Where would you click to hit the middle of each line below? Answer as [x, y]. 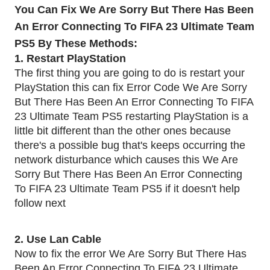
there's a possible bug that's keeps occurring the [130, 145]
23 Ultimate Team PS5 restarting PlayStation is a [131, 116]
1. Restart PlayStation [72, 58]
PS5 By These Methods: [76, 43]
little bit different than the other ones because [123, 131]
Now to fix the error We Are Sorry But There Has [130, 254]
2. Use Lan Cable [59, 239]
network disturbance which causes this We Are [126, 160]
